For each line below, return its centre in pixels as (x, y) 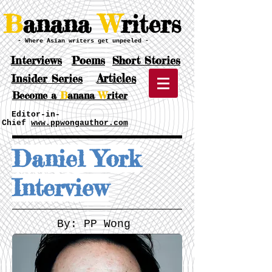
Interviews (36, 60)
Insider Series (47, 78)
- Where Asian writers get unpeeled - (83, 41)
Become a (36, 95)
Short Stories (146, 60)
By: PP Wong (94, 224)
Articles (116, 78)
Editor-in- (31, 114)
